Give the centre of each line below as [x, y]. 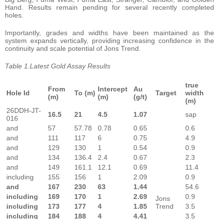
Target [166, 93]
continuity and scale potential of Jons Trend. [73, 48]
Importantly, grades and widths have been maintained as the [109, 33]
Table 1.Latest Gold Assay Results [58, 66]
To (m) [85, 93]
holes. [14, 15]
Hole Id [18, 93]
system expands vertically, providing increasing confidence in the [109, 40]
